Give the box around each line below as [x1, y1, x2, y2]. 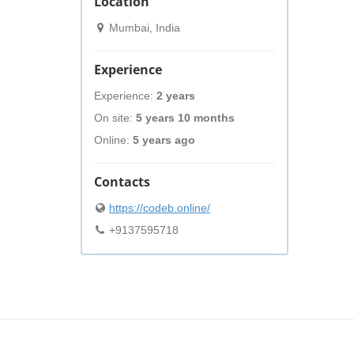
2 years [156, 89, 195, 102]
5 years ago [133, 134, 195, 146]
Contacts [94, 173, 150, 190]
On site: [94, 111, 136, 124]
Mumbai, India [106, 21, 180, 34]
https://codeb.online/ [109, 201, 210, 214]
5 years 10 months [136, 111, 235, 124]
